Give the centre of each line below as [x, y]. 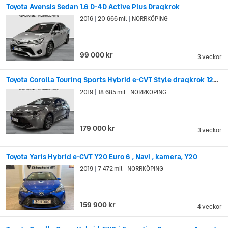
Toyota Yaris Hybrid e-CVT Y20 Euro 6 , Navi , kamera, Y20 [102, 156]
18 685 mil [112, 92]
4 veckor [210, 207]
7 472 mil [110, 169]
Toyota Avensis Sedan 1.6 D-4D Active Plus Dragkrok [93, 6]
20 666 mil [113, 19]
